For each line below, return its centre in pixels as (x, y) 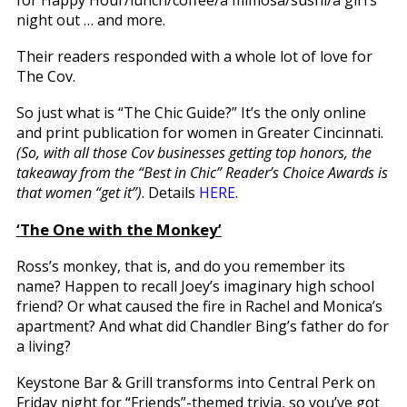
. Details (170, 192)
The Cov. (45, 76)
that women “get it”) (79, 192)
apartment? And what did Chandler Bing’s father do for (202, 326)
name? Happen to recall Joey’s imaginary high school (195, 286)
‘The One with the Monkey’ (119, 229)
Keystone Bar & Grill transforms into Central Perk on (195, 382)
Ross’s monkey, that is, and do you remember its (180, 266)
